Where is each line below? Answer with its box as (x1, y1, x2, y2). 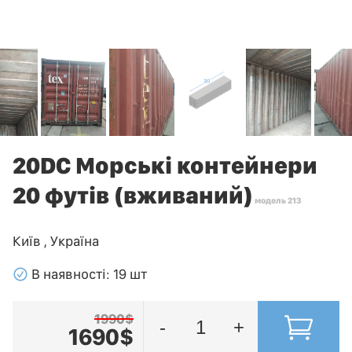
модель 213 (253, 195, 302, 206)
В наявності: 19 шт (28, 265, 147, 282)
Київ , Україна (13, 232, 99, 249)
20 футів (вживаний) (13, 180, 253, 209)
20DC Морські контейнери (13, 150, 317, 179)
